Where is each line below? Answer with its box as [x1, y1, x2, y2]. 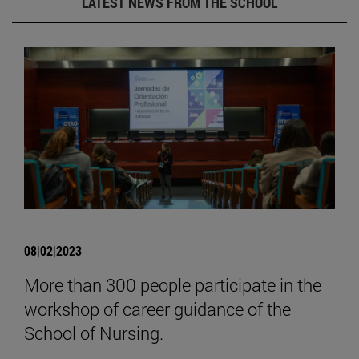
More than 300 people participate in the [24, 273, 321, 297]
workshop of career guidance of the [24, 297, 291, 321]
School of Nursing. [24, 321, 163, 345]
